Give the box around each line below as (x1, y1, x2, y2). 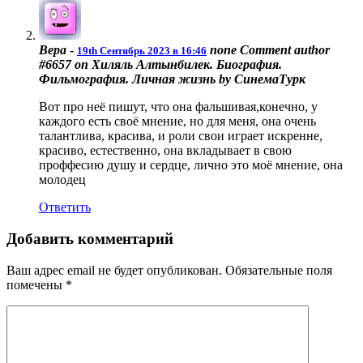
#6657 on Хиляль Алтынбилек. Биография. (39, 58, 282, 72)
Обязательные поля (225, 263, 332, 277)
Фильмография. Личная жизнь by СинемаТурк (39, 72, 305, 87)
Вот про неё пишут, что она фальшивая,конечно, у (39, 100, 318, 114)
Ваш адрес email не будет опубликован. (6, 263, 222, 277)
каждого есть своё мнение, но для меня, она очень (39, 114, 316, 129)
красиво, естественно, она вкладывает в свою (39, 143, 292, 158)
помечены (6, 277, 66, 292)
